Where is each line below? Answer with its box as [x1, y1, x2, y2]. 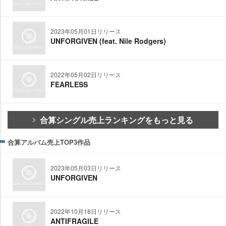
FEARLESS [50, 79, 88, 90]
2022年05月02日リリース [50, 70, 121, 79]
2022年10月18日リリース [50, 207, 121, 216]
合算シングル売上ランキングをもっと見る [40, 114, 193, 126]
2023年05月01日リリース [50, 27, 121, 36]
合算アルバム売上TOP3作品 [8, 137, 90, 147]
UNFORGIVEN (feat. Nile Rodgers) [50, 36, 166, 46]
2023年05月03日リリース [50, 163, 121, 173]
